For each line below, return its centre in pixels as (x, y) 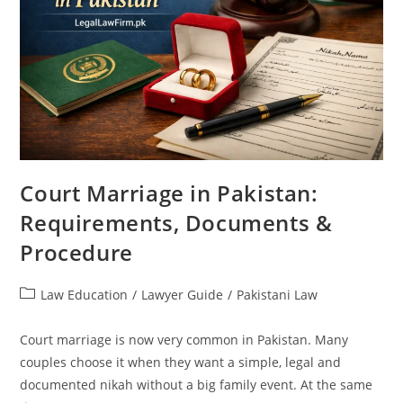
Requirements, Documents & (176, 222)
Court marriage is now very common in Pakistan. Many (184, 339)
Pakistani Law (278, 294)
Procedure (76, 252)
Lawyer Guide (183, 294)
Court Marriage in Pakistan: (169, 193)
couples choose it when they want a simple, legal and (181, 362)
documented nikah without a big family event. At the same (197, 384)
